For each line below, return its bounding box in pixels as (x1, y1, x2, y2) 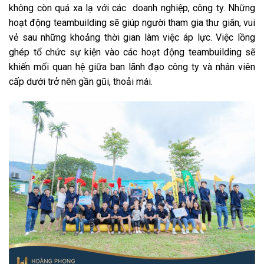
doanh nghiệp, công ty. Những (133, 2, 255, 14)
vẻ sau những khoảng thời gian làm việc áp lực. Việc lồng (9, 31, 255, 43)
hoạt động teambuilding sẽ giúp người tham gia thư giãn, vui (9, 16, 255, 28)
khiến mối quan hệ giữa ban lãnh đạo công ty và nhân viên (9, 61, 255, 72)
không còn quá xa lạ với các (9, 2, 133, 14)
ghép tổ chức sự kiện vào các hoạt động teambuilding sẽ (9, 46, 255, 58)
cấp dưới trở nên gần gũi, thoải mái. (9, 75, 153, 87)
